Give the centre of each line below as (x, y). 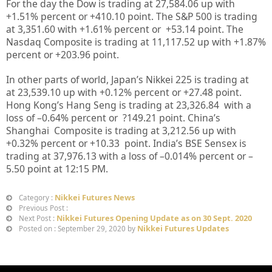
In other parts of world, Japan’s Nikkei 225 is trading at (127, 80)
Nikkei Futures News (95, 198)
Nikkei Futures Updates (183, 229)
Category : (36, 198)
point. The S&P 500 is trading (192, 17)
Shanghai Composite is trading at (84, 131)
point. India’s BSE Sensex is (185, 144)
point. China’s (189, 118)
